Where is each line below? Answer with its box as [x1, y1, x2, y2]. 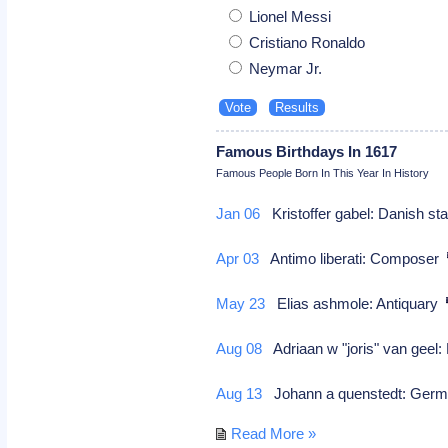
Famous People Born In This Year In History [216, 166, 430, 179]
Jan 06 [216, 204, 261, 222]
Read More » [231, 424, 317, 442]
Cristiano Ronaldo [245, 33, 366, 51]
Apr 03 [216, 249, 260, 267]
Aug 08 [216, 339, 263, 357]
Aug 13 [216, 384, 263, 402]
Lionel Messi [245, 7, 332, 25]
